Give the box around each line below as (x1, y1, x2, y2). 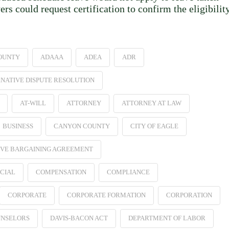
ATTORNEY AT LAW (121, 99, 181, 107)
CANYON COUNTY (53, 122, 110, 130)
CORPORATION (166, 191, 212, 199)
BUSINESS (2, 122, 33, 130)
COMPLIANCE (106, 168, 150, 176)
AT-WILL (19, 99, 46, 107)
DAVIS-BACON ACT (50, 214, 108, 222)
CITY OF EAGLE (130, 122, 178, 130)
